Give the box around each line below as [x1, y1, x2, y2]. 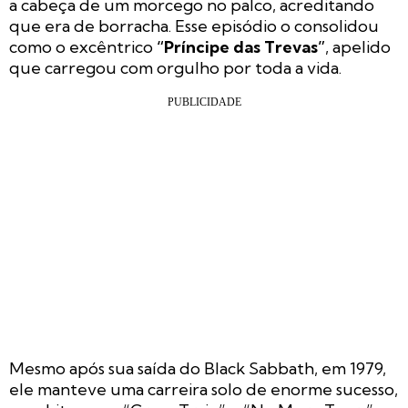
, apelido [325, 36, 391, 58]
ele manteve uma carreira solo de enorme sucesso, [9, 379, 398, 401]
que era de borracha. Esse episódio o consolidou [9, 15, 379, 37]
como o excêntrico [9, 36, 157, 58]
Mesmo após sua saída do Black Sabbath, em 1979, [9, 358, 386, 380]
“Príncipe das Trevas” [157, 36, 325, 58]
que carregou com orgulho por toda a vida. [9, 57, 342, 79]
